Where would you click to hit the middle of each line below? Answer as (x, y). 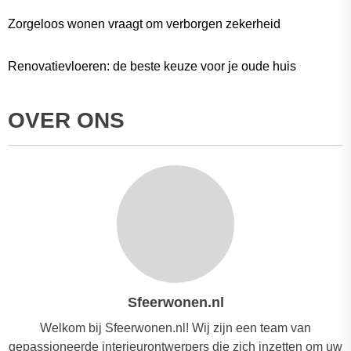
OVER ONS (66, 121)
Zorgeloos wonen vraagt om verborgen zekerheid (144, 24)
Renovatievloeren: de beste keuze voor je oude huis (152, 67)
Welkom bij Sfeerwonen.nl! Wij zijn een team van (175, 328)
